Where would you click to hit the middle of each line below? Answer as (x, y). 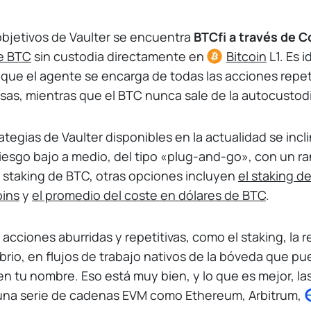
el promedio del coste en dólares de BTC (149, 195)
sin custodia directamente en (119, 56)
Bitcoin (246, 56)
